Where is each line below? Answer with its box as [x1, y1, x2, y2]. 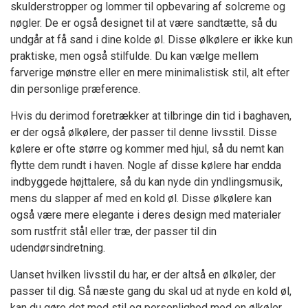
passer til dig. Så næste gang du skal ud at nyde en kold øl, [10, 284, 291, 298]
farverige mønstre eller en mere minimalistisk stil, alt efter [10, 65, 289, 79]
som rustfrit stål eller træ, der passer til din [10, 224, 217, 238]
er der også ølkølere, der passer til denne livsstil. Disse [10, 125, 277, 139]
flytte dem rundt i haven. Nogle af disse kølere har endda [10, 158, 281, 172]
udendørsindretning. [10, 241, 105, 254]
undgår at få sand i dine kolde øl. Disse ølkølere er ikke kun [10, 32, 293, 46]
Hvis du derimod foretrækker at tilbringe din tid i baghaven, [10, 109, 291, 122]
